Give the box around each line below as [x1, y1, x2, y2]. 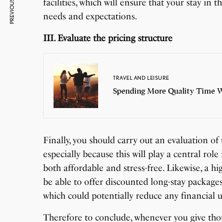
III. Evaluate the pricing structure [43, 33, 173, 44]
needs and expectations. [43, 11, 138, 22]
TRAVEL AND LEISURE [113, 74, 169, 81]
